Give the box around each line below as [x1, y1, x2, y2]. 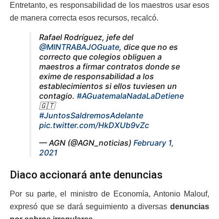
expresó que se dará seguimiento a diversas [10, 202, 170, 211]
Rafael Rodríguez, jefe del [39, 32, 133, 42]
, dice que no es [119, 42, 178, 52]
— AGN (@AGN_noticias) [39, 137, 133, 148]
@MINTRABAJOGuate [39, 42, 119, 52]
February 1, [133, 137, 174, 148]
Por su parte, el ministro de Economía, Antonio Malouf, [10, 190, 209, 198]
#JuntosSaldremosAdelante [39, 110, 143, 120]
